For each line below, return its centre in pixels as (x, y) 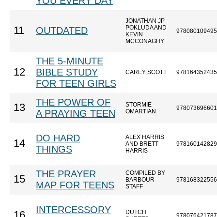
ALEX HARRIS (145, 137)
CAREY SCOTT (146, 72)
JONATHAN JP (145, 21)
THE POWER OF (73, 102)
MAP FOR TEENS (75, 185)
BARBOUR (140, 180)
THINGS (54, 149)
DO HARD (58, 138)
